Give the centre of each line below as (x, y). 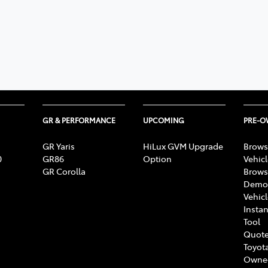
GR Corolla (64, 171)
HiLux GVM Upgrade (183, 146)
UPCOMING (164, 120)
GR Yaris (59, 146)
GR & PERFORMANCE (79, 120)
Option (157, 158)
